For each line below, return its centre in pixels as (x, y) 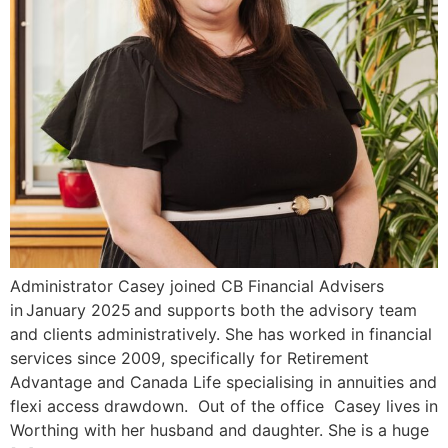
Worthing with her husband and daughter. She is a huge (219, 430)
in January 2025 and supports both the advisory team (213, 310)
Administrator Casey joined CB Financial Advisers (197, 286)
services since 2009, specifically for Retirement (189, 358)
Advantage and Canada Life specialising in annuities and (223, 382)
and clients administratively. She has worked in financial (221, 334)
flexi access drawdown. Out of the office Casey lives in (224, 406)
